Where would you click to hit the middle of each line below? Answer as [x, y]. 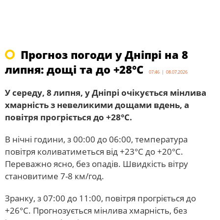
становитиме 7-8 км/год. [55, 176]
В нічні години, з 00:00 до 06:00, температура [96, 139]
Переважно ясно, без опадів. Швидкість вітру [96, 164]
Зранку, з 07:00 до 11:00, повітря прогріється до [100, 198]
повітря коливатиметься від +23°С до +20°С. [94, 151]
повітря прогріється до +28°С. [69, 117]
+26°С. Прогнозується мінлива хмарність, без [96, 210]
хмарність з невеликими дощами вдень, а [97, 105]
